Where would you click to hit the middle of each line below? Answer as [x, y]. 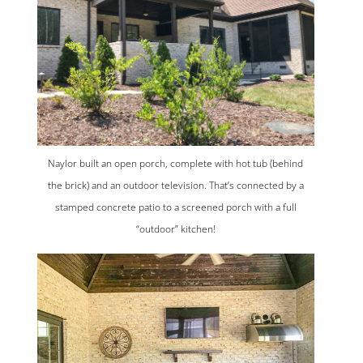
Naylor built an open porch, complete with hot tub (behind [176, 164]
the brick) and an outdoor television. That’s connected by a [175, 186]
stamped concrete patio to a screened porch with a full [175, 207]
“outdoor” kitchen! [175, 229]
